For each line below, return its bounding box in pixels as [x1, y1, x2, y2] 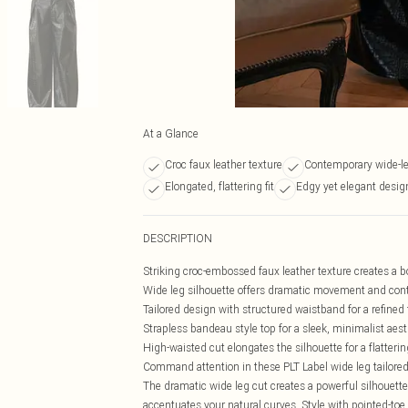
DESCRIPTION [143, 231, 212, 245]
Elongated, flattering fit [165, 179, 274, 193]
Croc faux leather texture [165, 158, 282, 171]
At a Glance [143, 127, 199, 140]
